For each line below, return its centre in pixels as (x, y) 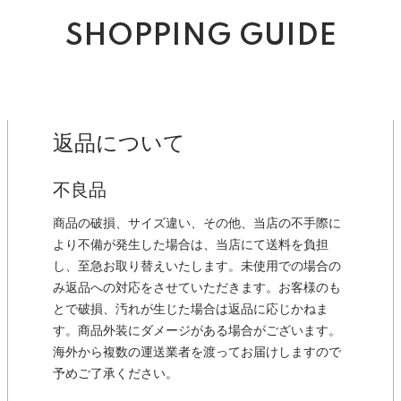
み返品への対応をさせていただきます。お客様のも (197, 288)
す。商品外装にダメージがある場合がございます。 (197, 331)
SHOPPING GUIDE (200, 37)
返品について (119, 144)
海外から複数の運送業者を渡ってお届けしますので (197, 352)
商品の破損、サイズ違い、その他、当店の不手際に (197, 223)
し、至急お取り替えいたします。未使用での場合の (197, 266)
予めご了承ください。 (115, 374)
